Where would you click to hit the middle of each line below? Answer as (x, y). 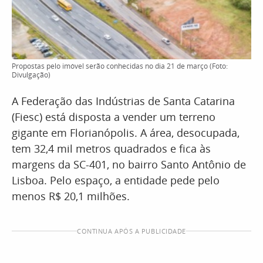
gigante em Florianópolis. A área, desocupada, (126, 133)
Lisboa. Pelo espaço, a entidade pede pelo (116, 180)
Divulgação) (31, 75)
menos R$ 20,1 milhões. (71, 196)
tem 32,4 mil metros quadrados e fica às (111, 149)
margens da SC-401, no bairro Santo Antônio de (129, 164)
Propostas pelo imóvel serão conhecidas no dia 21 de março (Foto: (120, 66)
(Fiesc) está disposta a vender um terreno (114, 117)
